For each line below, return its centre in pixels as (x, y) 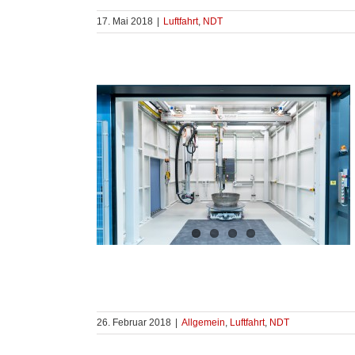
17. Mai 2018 (125, 21)
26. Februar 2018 (134, 323)
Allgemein (203, 323)
